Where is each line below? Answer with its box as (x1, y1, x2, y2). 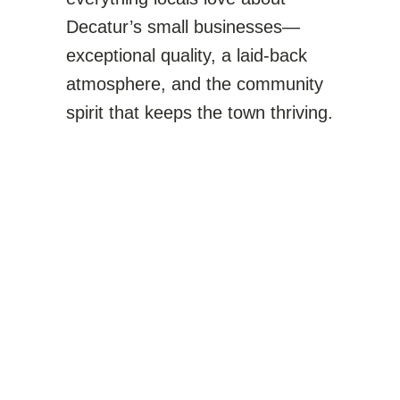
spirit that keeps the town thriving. (66, 103, 333, 122)
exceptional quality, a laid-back (66, 46, 307, 65)
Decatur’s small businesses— (66, 17, 300, 37)
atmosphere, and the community (66, 74, 323, 94)
